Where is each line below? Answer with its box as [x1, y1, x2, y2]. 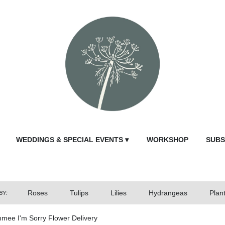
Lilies [110, 189, 127, 197]
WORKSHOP [146, 136, 188, 144]
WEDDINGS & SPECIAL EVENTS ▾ [16, 136, 129, 144]
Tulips [69, 189, 88, 197]
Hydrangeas [148, 189, 187, 197]
